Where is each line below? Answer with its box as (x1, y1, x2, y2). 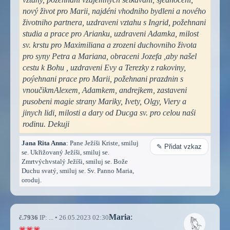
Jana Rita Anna (22, 139, 66, 147)
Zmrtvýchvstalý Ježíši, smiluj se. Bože (22, 157, 128, 165)
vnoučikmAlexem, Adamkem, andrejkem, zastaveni (23, 85, 187, 94)
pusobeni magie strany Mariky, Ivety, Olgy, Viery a (23, 97, 186, 106)
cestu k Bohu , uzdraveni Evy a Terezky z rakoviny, (23, 63, 186, 72)
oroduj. (22, 176, 42, 184)
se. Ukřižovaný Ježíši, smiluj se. (22, 148, 109, 156)
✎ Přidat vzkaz (157, 142, 202, 150)
